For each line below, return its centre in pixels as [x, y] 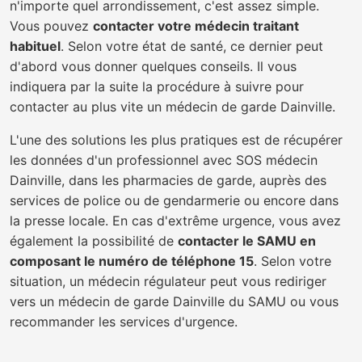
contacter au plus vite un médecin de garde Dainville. [173, 107]
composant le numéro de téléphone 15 [132, 261]
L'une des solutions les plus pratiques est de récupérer [176, 140]
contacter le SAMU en [247, 241]
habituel [35, 46]
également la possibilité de [94, 241]
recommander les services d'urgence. [124, 322]
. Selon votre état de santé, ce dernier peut [192, 46]
